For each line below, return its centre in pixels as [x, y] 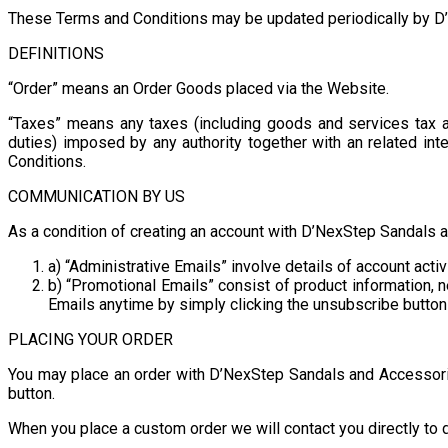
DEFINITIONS [56, 53]
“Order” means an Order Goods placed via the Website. [198, 88]
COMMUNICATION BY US [96, 196]
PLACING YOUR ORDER [90, 339]
